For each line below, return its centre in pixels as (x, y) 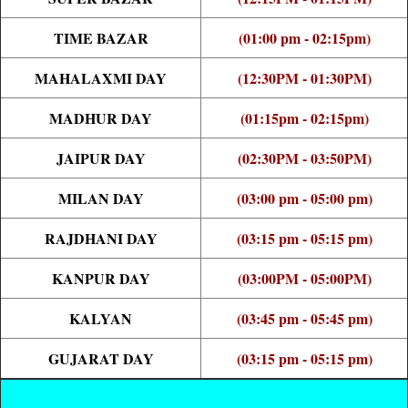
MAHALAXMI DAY (101, 78)
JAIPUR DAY (101, 158)
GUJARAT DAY (101, 359)
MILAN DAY (101, 199)
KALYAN (101, 319)
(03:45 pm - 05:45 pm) (304, 319)
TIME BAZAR (101, 38)
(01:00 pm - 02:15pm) (304, 38)
